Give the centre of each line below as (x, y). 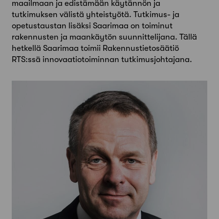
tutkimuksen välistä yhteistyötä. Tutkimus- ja (96, 15)
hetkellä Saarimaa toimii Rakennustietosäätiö (95, 48)
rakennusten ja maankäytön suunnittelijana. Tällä (104, 37)
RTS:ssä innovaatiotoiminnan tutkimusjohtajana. (102, 60)
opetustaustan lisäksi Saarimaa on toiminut (92, 26)
